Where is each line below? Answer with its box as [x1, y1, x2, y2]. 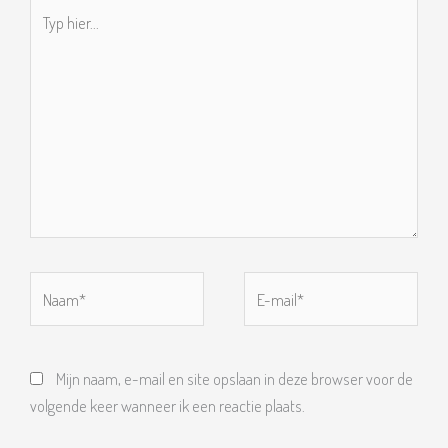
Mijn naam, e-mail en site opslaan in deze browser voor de [56, 367, 413, 389]
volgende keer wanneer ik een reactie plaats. [30, 394, 305, 416]
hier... [29, 24, 61, 46]
